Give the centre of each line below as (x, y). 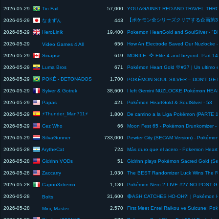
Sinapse (51, 55)
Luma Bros (54, 67)
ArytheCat (53, 149)
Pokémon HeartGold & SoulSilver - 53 (170, 102)
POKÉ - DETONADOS (67, 79)
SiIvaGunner (56, 137)
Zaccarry (52, 173)
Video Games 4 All (63, 44)
